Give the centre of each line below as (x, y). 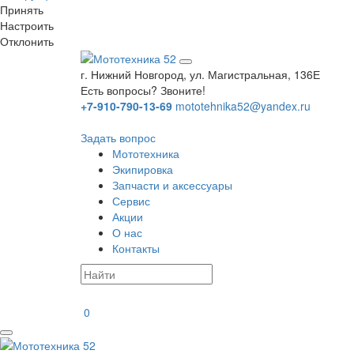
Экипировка (143, 169)
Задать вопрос (118, 138)
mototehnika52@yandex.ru (243, 106)
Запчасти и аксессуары (172, 185)
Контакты (136, 249)
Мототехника (146, 154)
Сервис (131, 201)
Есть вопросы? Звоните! (143, 90)
